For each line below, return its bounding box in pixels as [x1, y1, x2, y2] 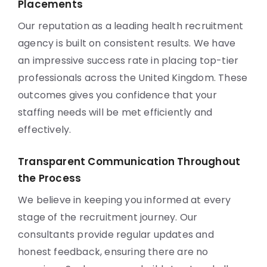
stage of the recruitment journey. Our [18, 210, 198, 224]
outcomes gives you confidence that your [18, 88, 217, 102]
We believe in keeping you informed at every [18, 193, 231, 207]
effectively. [18, 123, 72, 136]
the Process [18, 171, 82, 185]
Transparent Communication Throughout [18, 154, 241, 169]
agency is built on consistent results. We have [18, 36, 236, 50]
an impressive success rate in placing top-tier [18, 54, 239, 67]
